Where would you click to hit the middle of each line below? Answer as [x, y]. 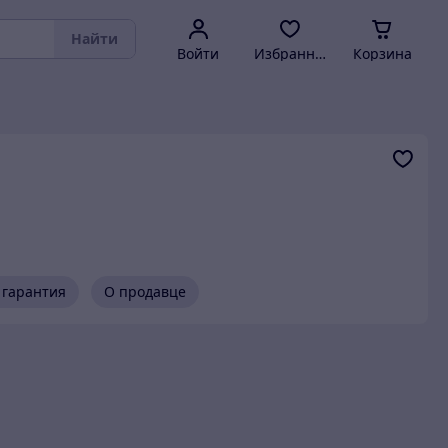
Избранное [292, 53]
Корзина [382, 53]
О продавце [145, 292]
